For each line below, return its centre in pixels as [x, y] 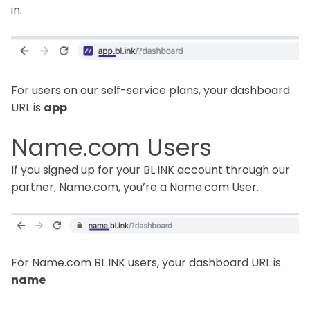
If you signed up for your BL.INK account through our [151, 170]
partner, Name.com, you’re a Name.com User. [136, 187]
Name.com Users [111, 147]
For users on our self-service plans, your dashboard [151, 90]
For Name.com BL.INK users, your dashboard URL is [146, 262]
